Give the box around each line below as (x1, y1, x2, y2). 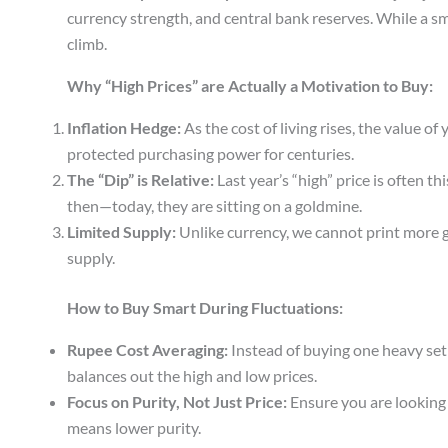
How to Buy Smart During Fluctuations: (67, 298, 343, 318)
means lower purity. (67, 418, 201, 438)
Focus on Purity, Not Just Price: (67, 392, 287, 412)
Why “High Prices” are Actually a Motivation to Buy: (67, 76, 433, 96)
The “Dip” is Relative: (67, 170, 214, 190)
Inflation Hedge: (67, 118, 181, 138)
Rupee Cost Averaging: (67, 340, 228, 360)
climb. (67, 34, 107, 54)
